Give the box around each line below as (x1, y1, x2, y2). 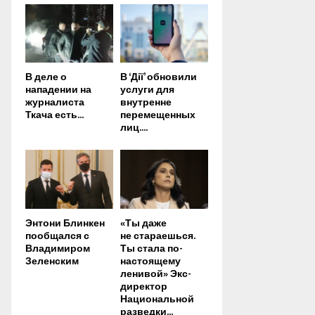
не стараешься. (120, 227, 195, 244)
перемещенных (120, 107, 195, 124)
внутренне (120, 94, 172, 111)
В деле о (25, 69, 67, 86)
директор (120, 278, 167, 295)
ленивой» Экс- (120, 265, 191, 282)
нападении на (25, 82, 91, 98)
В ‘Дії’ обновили (120, 69, 197, 86)
